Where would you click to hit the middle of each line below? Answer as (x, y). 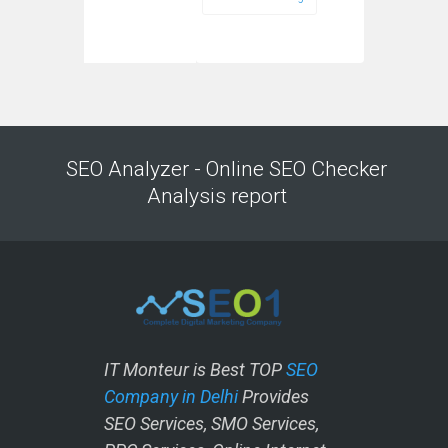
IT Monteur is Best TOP (195, 369)
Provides (273, 396)
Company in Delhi (171, 396)
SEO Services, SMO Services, (211, 423)
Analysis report (224, 196)
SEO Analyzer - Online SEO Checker (226, 169)
